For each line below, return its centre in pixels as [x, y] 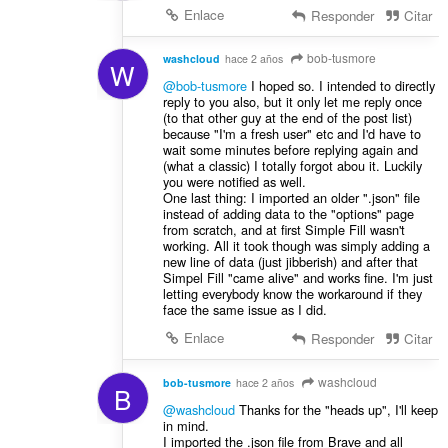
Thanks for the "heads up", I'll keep [336, 410]
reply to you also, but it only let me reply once [292, 102]
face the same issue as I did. [244, 310]
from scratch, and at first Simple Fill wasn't [283, 230]
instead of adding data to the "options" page [288, 214]
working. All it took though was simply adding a [296, 246]
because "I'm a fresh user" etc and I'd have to [291, 134]
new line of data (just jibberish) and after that [290, 262]
